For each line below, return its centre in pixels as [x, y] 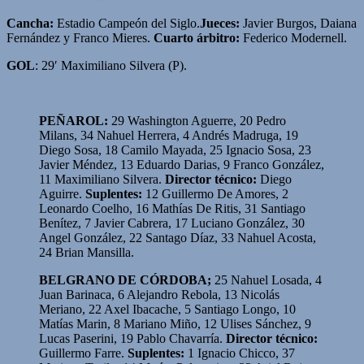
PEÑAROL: [74, 121]
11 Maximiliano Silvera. [102, 180]
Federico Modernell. [293, 38]
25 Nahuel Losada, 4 [266, 280]
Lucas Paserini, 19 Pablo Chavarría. [132, 339]
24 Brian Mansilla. [87, 253]
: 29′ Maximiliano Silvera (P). [111, 66]
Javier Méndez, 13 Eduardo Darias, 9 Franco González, [182, 165]
